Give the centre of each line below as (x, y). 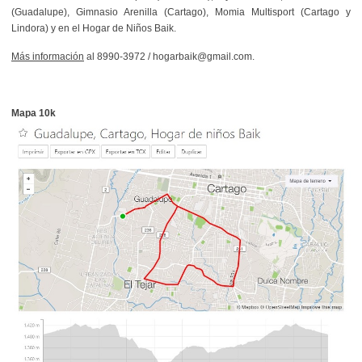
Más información (48, 56)
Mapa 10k (34, 113)
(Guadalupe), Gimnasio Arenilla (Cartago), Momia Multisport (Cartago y (181, 12)
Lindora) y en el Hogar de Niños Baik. (94, 28)
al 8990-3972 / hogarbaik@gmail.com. (169, 56)
